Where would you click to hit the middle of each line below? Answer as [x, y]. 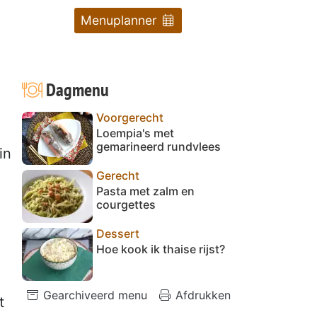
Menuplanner [120, 20]
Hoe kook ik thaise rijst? [161, 249]
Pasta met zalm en [145, 191]
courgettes [126, 204]
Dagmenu [75, 89]
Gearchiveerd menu [93, 295]
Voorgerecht [130, 117]
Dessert [118, 233]
